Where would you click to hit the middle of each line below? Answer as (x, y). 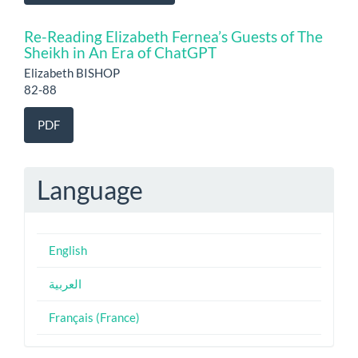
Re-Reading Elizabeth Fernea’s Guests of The (173, 36)
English (68, 250)
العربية (65, 283)
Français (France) (94, 317)
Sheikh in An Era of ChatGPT (120, 52)
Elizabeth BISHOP (72, 73)
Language (90, 190)
